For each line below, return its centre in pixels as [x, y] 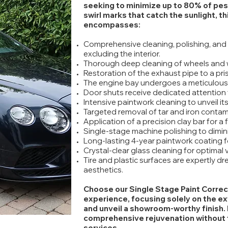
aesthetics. [103, 170]
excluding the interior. [122, 54]
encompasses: [112, 25]
